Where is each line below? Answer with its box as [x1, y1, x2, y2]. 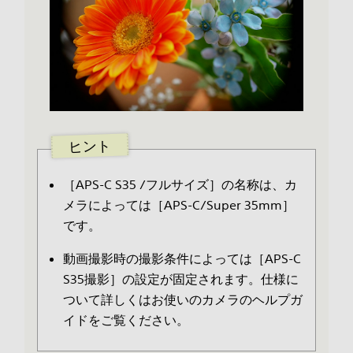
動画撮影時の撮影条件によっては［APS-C [62, 251, 301, 267]
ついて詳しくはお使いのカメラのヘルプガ [62, 292, 303, 308]
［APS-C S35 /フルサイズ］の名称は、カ [62, 176, 297, 193]
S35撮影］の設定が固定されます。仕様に [62, 271, 299, 288]
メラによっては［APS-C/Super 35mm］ [62, 197, 295, 214]
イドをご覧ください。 [62, 312, 189, 329]
